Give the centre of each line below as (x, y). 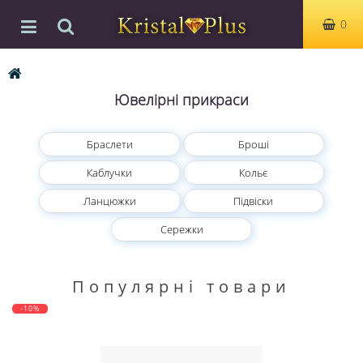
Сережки (181, 229)
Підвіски (254, 201)
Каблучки (110, 173)
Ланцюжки (109, 201)
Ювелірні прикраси (181, 100)
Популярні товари (181, 286)
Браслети (109, 144)
